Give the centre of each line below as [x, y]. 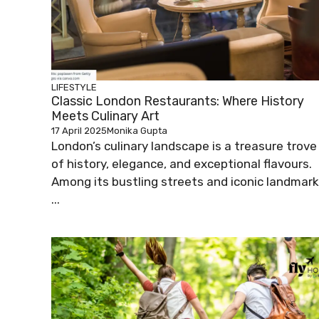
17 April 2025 [79, 131]
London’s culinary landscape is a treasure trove [184, 146]
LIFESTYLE [74, 88]
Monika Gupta [137, 131]
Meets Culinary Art [105, 116]
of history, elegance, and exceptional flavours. [182, 164]
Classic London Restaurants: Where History [178, 101]
